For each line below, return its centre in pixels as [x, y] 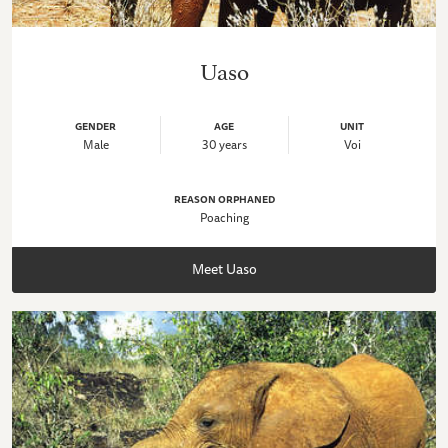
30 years [224, 144]
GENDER [96, 125]
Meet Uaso [224, 269]
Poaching [224, 217]
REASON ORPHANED [224, 198]
